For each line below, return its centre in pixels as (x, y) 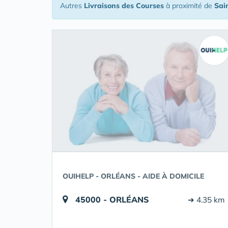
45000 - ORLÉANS (112, 199)
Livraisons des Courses (124, 6)
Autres (72, 6)
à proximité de (189, 6)
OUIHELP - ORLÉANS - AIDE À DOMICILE (133, 176)
